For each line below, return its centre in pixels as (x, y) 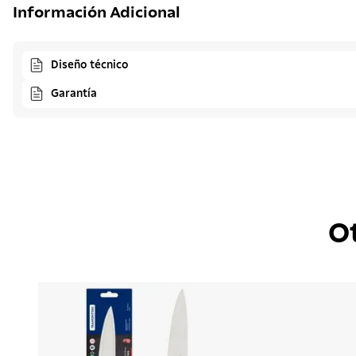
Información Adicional (97, 13)
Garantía (74, 94)
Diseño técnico (90, 65)
